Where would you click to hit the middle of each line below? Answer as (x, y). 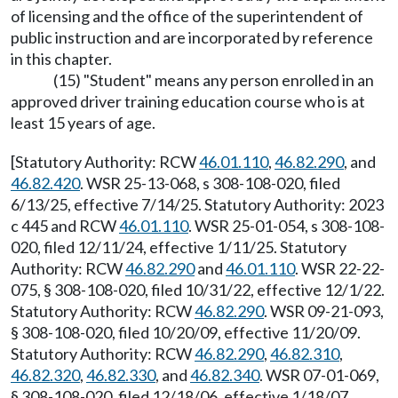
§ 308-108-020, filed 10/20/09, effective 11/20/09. (186, 333)
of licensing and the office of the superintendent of (187, 16)
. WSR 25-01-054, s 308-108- (287, 226)
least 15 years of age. (83, 123)
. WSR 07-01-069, (319, 375)
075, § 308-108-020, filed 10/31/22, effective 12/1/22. (198, 290)
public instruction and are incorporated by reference (192, 38)
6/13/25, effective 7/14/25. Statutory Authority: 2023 (197, 205)
